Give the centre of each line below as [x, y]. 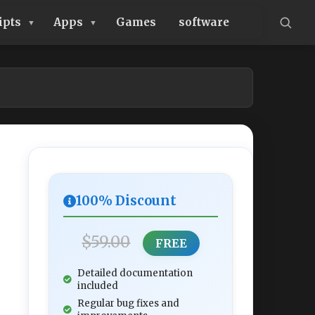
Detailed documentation [135, 273]
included [98, 286]
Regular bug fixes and [128, 303]
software [204, 22]
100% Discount [126, 201]
